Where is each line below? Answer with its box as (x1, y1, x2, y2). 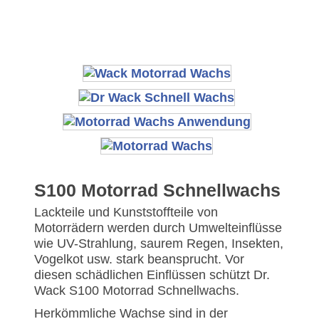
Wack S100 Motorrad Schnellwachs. (34, 283, 239, 298)
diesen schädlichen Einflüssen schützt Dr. (34, 268, 270, 282)
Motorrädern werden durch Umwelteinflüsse (34, 221, 282, 235)
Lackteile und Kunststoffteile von (34, 205, 218, 219)
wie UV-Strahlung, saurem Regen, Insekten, (34, 236, 283, 251)
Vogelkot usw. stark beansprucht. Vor (34, 252, 244, 266)
